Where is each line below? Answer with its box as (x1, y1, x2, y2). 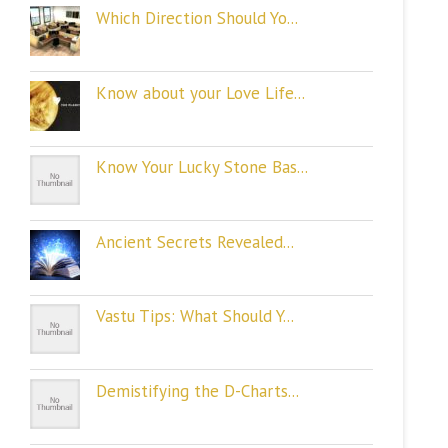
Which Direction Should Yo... (96, 7, 298, 30)
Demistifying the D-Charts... (96, 379, 299, 402)
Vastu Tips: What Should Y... (96, 305, 294, 328)
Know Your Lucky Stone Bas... (96, 156, 308, 179)
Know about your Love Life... (96, 81, 305, 104)
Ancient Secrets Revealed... (96, 230, 294, 253)
